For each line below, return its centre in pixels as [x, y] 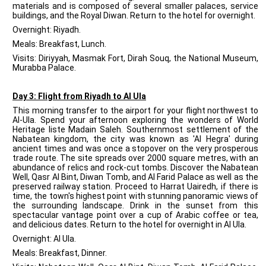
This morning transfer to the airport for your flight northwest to [135, 110]
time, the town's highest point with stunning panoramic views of [135, 196]
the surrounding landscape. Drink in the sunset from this [135, 205]
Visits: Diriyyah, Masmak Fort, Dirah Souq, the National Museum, [135, 58]
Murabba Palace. [44, 68]
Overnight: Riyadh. [47, 30]
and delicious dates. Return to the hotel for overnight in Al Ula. [130, 224]
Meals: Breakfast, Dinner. [60, 253]
